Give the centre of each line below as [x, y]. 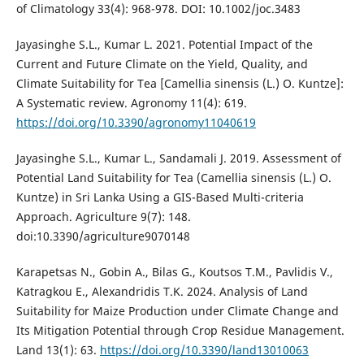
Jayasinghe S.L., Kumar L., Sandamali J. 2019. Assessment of [178, 158]
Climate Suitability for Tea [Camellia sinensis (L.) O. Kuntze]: [180, 84]
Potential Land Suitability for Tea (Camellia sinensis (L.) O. [173, 178]
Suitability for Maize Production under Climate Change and [177, 311]
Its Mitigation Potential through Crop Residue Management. [180, 331]
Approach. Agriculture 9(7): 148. [103, 217]
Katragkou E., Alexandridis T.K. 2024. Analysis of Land [162, 292]
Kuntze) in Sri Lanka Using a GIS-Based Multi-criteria [160, 197]
